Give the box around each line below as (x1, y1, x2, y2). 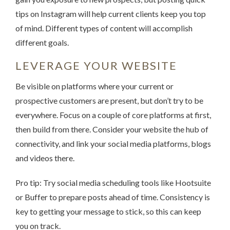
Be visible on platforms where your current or (15, 81, 174, 91)
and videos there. (15, 152, 74, 163)
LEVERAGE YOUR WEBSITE (15, 58, 177, 72)
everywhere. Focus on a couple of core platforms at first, (15, 109, 211, 120)
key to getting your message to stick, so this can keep (15, 206, 201, 216)
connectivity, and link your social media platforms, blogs (15, 138, 211, 148)
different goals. (15, 37, 69, 47)
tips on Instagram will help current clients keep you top (15, 8, 206, 18)
